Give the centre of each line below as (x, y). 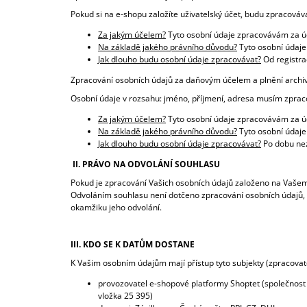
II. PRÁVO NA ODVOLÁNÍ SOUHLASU (146, 164)
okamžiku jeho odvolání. (117, 208)
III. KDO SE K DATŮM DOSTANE (133, 245)
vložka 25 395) (125, 296)
